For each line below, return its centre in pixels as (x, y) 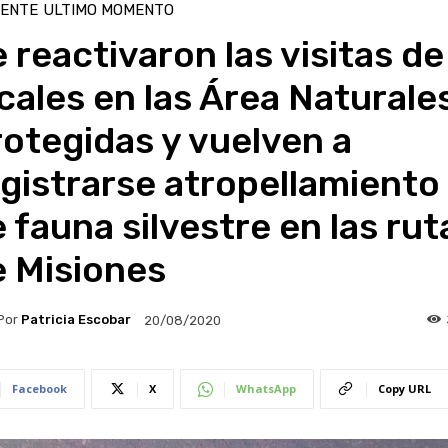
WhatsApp (265, 388)
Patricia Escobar (75, 320)
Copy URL (404, 388)
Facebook (39, 388)
